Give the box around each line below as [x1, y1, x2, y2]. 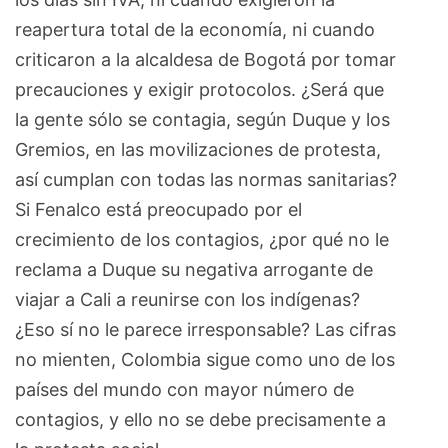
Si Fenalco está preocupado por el [15, 198, 302, 220]
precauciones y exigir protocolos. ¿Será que [15, 78, 384, 100]
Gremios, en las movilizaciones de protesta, [15, 138, 381, 160]
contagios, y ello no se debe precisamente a [15, 408, 386, 430]
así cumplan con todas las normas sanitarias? [15, 168, 397, 190]
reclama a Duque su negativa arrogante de [15, 258, 373, 280]
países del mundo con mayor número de [15, 378, 354, 400]
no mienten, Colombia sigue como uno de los [15, 348, 395, 370]
